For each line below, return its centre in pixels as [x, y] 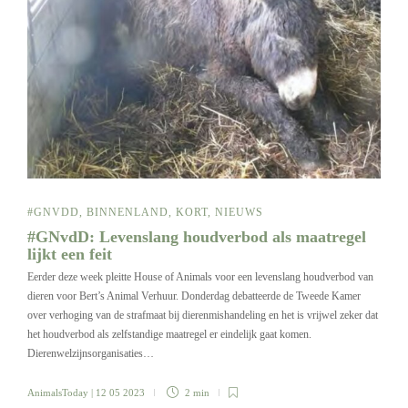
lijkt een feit [72, 254]
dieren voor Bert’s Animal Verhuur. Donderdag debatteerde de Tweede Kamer [194, 296]
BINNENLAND [127, 212]
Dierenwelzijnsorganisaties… [91, 353]
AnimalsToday [58, 392]
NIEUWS [239, 212]
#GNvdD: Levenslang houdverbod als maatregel [197, 236]
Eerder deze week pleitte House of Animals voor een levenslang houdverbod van [200, 276]
